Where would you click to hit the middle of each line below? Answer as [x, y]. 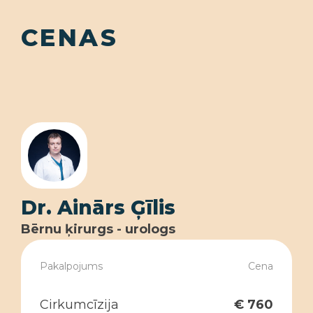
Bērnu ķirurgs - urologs [98, 229]
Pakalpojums [71, 266]
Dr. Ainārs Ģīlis [98, 208]
